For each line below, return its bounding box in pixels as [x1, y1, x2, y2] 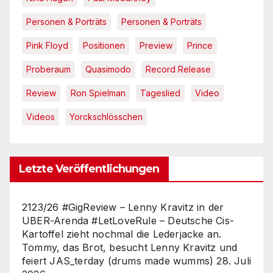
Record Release [146, 63, 211, 74]
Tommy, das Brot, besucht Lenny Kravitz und [22, 241, 238, 253]
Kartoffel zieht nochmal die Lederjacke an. [22, 227, 222, 240]
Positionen [83, 40, 125, 51]
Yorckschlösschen [69, 111, 143, 122]
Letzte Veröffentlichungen [19, 161, 160, 175]
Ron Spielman [71, 87, 126, 98]
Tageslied [140, 87, 180, 98]
